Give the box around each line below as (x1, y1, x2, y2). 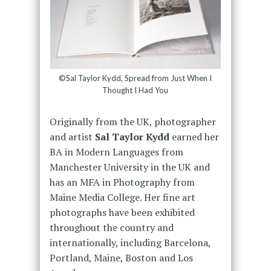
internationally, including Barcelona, (49, 235, 211, 249)
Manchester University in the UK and (49, 160, 210, 174)
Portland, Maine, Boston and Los (49, 250, 193, 264)
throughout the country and (49, 220, 174, 234)
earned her (169, 129, 219, 143)
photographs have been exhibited (49, 205, 195, 219)
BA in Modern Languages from (49, 145, 183, 158)
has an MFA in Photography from (49, 175, 195, 189)
